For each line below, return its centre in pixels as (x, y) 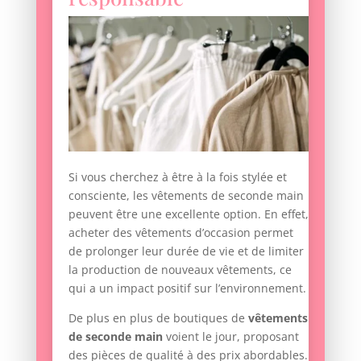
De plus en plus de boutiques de (158, 318)
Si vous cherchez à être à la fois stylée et (177, 177)
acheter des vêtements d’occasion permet (180, 233)
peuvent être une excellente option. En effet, (188, 214)
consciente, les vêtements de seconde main (186, 196)
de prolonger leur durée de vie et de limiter (186, 251)
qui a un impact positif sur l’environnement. (187, 288)
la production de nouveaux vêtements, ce (180, 270)
